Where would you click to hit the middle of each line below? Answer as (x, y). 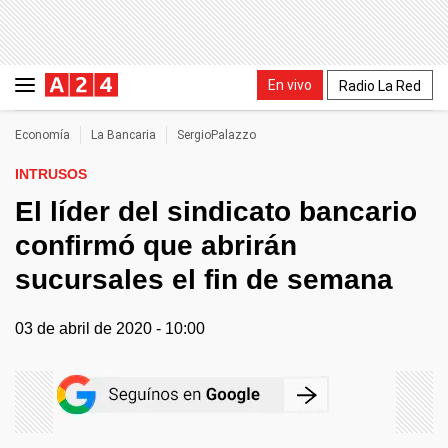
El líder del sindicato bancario (216, 211)
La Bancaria (123, 135)
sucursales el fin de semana (204, 279)
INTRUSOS (51, 174)
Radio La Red (380, 85)
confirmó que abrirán (156, 245)
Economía (42, 135)
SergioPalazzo (216, 135)
